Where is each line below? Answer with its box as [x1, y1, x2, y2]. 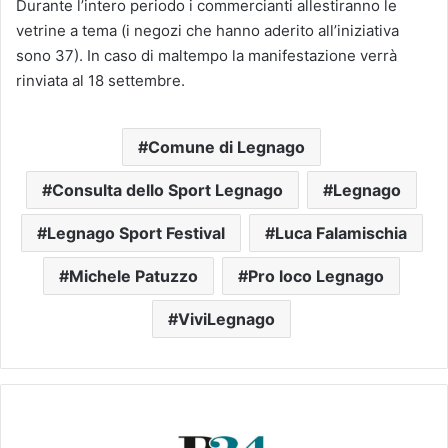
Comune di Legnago [148, 137, 305, 158]
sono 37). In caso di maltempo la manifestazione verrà [16, 46, 397, 66]
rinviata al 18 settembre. [16, 71, 185, 91]
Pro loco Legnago [248, 266, 384, 287]
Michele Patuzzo [69, 266, 198, 287]
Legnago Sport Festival [46, 223, 225, 244]
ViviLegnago [178, 309, 275, 330]
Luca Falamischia [274, 223, 407, 244]
